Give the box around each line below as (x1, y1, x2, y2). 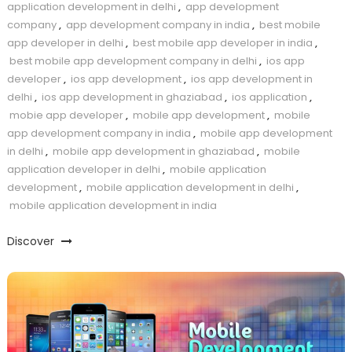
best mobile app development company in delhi (9, 53, 257, 69)
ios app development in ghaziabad (41, 90, 222, 105)
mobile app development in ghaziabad (52, 144, 255, 159)
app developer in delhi (6, 35, 123, 51)
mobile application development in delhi (86, 180, 294, 196)
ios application (231, 90, 307, 105)
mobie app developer (9, 108, 123, 123)
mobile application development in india (9, 198, 217, 214)
